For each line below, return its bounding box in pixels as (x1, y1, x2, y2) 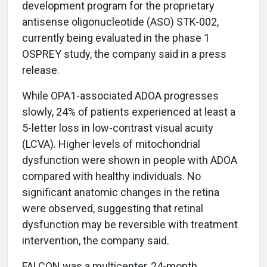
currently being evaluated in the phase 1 (22, 32, 210, 44)
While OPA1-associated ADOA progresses (22, 89, 219, 102)
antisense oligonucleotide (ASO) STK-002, (22, 15, 219, 28)
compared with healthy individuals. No (22, 170, 201, 182)
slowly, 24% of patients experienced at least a (22, 105, 235, 118)
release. (22, 64, 60, 76)
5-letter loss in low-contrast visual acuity (22, 122, 213, 134)
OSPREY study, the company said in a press (22, 48, 226, 60)
